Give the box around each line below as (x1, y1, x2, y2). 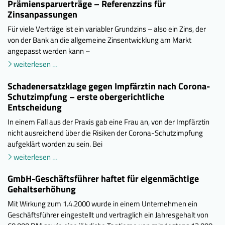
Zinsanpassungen (8, 7, 77, 21)
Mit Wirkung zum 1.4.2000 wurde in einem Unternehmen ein (8, 198, 197, 210)
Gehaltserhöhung (8, 182, 76, 196)
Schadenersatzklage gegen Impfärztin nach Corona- (8, 79, 210, 93)
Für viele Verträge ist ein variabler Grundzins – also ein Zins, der (8, 23, 206, 35)
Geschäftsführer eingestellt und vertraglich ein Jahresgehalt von (8, 209, 208, 221)
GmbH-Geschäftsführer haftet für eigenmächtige (8, 172, 199, 186)
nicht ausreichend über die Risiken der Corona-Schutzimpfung (8, 127, 203, 139)
